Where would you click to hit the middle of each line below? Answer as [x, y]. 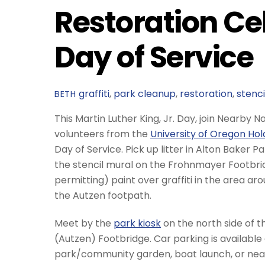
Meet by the [84, 223]
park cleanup [144, 93]
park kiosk [137, 223]
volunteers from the [102, 134]
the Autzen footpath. [103, 195]
